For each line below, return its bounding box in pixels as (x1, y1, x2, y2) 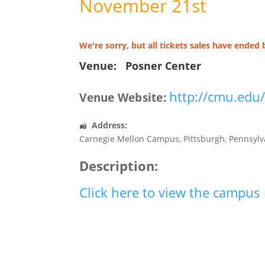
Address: (92, 119, 128, 131)
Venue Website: (79, 90, 166, 105)
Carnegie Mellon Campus (79, 133, 180, 144)
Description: (79, 157, 159, 174)
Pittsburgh (183, 133, 225, 144)
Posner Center (125, 59, 202, 73)
